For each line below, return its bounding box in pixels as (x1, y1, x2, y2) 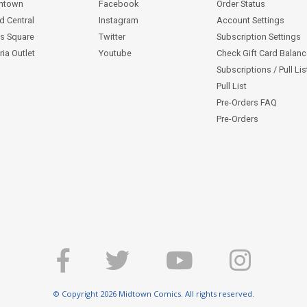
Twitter (99, 31, 126, 42)
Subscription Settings (217, 31, 302, 42)
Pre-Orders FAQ (217, 97, 278, 108)
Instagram (99, 14, 139, 25)
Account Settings (217, 14, 285, 25)
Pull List (217, 80, 247, 91)
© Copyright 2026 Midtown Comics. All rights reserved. (53, 288, 254, 299)
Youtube (99, 47, 132, 58)
